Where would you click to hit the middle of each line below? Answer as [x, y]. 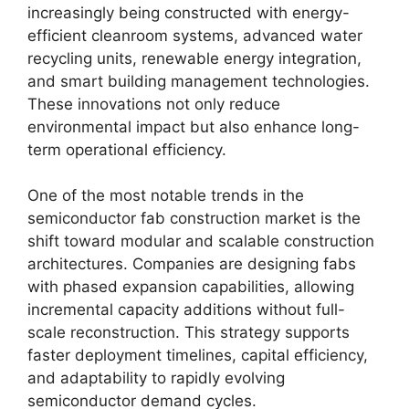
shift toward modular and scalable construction [201, 241]
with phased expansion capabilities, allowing [191, 287]
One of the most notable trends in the [166, 195]
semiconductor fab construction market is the [194, 218]
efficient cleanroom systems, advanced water [195, 35]
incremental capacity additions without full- [186, 309]
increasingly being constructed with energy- [189, 12]
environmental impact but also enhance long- [194, 126]
